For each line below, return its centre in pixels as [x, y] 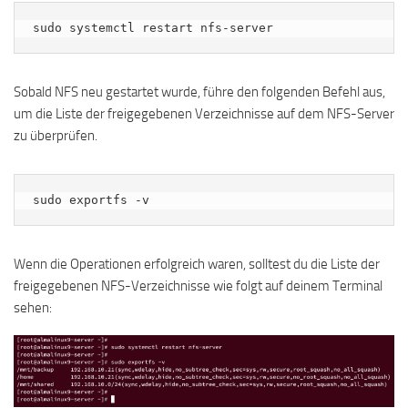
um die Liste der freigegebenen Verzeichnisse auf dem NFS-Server [204, 113]
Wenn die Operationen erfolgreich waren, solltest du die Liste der [197, 264]
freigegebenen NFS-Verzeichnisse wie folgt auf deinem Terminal [198, 286]
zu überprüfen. [56, 135]
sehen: [33, 307]
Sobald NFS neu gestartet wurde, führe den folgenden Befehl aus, [199, 92]
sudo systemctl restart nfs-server [153, 27]
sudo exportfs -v [91, 199]
